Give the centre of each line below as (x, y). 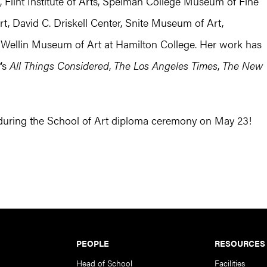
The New (243, 65)
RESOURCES (240, 243)
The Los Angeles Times (166, 65)
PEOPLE (92, 243)
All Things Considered (59, 65)
